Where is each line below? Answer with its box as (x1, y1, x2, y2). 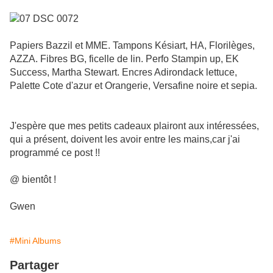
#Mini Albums (10, 236, 61, 246)
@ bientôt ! (10, 174, 56, 185)
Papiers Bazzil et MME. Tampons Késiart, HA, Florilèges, (10, 40, 255, 51)
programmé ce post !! (10, 147, 100, 158)
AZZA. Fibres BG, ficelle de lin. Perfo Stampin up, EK (10, 54, 239, 65)
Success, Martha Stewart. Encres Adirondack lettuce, (10, 67, 237, 78)
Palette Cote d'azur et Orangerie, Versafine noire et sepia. (10, 80, 257, 91)
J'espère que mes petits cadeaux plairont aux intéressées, (10, 121, 259, 132)
